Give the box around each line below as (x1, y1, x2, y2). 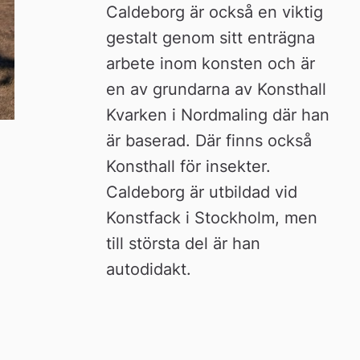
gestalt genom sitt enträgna (106, 27, 316, 47)
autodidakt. (106, 259, 192, 279)
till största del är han (106, 233, 261, 253)
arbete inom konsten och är (106, 53, 316, 73)
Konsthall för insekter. (106, 156, 272, 176)
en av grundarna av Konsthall (106, 79, 327, 99)
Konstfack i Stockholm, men (106, 207, 318, 227)
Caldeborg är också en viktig (106, 2, 324, 22)
